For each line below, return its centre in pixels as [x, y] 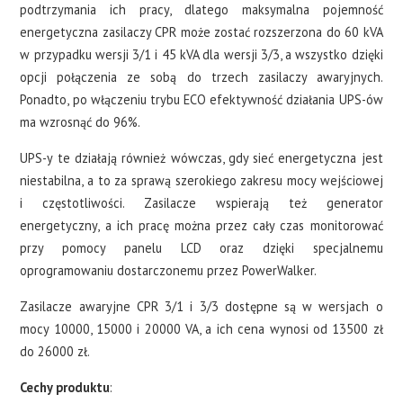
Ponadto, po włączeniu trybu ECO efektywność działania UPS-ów [201, 100]
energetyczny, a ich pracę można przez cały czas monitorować [201, 226]
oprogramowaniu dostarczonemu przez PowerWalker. [169, 271]
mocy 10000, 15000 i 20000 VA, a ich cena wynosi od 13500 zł [201, 329]
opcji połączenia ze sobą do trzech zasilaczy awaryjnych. [201, 77]
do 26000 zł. [55, 352]
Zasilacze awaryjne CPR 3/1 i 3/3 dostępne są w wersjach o [201, 307]
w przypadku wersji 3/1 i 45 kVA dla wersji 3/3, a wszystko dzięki [201, 55]
